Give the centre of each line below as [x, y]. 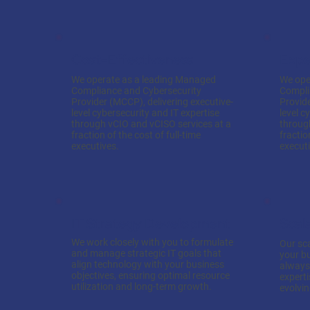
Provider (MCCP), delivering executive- [152, 102]
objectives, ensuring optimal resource [151, 275]
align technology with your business [148, 264]
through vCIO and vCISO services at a [151, 124]
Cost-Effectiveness [132, 60]
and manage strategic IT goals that [146, 253]
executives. [95, 146]
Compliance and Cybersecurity [136, 91]
